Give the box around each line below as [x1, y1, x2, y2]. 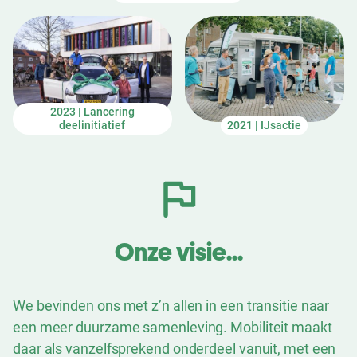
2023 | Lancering [49, 104, 135, 119]
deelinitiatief [59, 118, 126, 132]
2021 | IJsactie [227, 118, 302, 132]
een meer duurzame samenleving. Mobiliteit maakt [13, 318, 332, 335]
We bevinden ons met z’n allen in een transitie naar [13, 296, 330, 314]
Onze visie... [114, 239, 243, 265]
